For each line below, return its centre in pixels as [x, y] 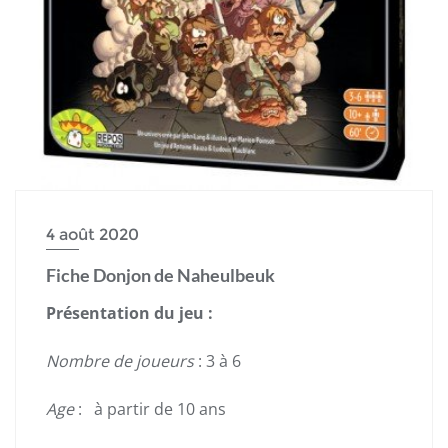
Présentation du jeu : [129, 312]
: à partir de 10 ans [152, 408]
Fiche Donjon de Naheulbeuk [160, 274]
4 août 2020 [92, 234]
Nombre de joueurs [120, 360]
